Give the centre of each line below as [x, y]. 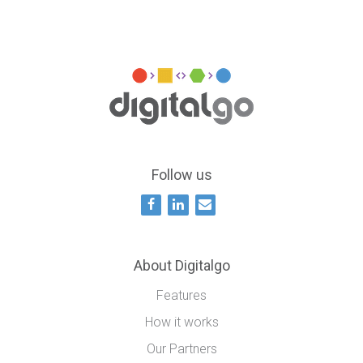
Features [181, 295]
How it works [181, 322]
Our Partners [181, 348]
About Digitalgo [181, 265]
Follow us [181, 174]
